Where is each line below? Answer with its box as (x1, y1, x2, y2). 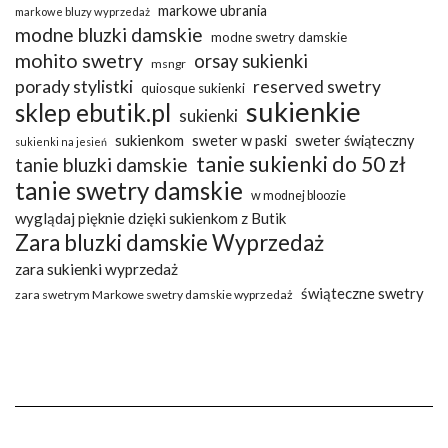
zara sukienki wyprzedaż (15, 259, 178, 278)
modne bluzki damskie (15, 22, 203, 46)
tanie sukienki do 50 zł (196, 150, 406, 177)
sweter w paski (192, 131, 287, 149)
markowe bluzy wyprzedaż (15, 4, 150, 18)
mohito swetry (15, 47, 143, 72)
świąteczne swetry (301, 283, 424, 302)
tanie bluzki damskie (15, 152, 188, 176)
